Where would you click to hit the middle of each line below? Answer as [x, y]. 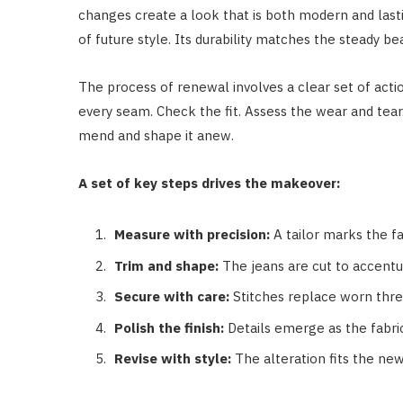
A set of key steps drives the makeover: [209, 184]
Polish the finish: [169, 327]
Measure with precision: [192, 235]
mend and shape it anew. [156, 136]
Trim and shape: [166, 265]
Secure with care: [172, 297]
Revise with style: [173, 359]
